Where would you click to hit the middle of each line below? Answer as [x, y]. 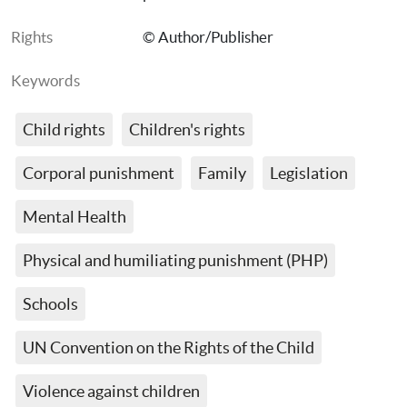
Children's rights [187, 129]
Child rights [64, 129]
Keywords [45, 80]
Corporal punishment [99, 173]
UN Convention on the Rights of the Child [169, 347]
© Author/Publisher [208, 37]
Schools [50, 304]
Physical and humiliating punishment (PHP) [175, 260]
